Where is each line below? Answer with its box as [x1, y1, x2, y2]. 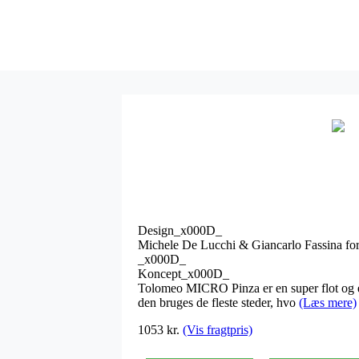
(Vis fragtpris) [183, 322, 252, 337]
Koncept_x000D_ [138, 266, 229, 280]
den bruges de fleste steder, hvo [138, 295, 299, 309]
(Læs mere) [299, 295, 357, 309]
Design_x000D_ [138, 223, 222, 237]
